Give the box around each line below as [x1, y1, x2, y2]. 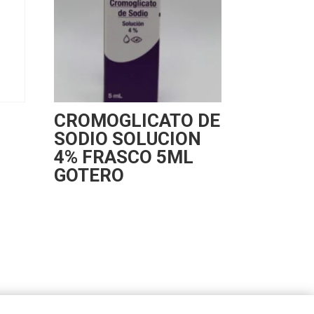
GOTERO [53, 165, 124, 186]
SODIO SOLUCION [53, 128, 201, 150]
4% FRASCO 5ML [53, 146, 193, 168]
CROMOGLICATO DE [53, 110, 220, 132]
